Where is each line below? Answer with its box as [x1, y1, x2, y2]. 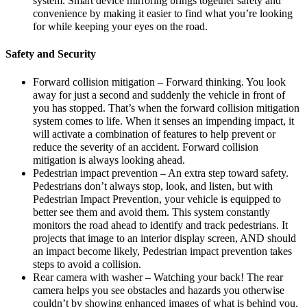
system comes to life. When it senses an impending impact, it [33, 115, 294, 128]
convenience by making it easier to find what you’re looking [33, 7, 293, 20]
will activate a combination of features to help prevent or [33, 128, 275, 141]
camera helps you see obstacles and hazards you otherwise [33, 284, 284, 297]
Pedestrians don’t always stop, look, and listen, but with [33, 180, 273, 193]
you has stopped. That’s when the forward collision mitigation [33, 102, 299, 115]
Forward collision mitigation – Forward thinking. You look [33, 76, 286, 89]
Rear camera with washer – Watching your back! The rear [33, 271, 283, 284]
